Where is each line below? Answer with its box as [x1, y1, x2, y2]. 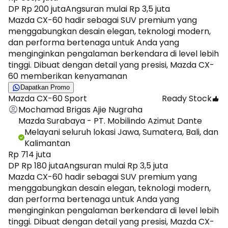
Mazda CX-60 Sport [8, 92, 87, 104]
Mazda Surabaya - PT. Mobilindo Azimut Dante [18, 115, 202, 127]
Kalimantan [24, 137, 70, 149]
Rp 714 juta [8, 148, 51, 160]
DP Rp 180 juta [8, 159, 64, 172]
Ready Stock [162, 92, 212, 104]
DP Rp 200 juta [8, 3, 66, 15]
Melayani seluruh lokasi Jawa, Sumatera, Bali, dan [24, 126, 218, 138]
